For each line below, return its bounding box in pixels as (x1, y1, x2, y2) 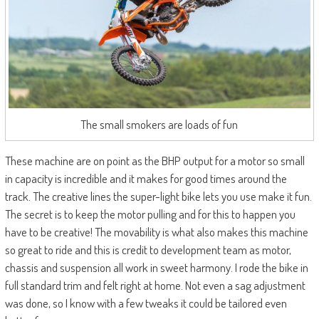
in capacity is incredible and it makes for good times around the (4, 171, 287, 187)
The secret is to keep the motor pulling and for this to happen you (4, 206, 296, 222)
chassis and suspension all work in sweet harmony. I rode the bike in (4, 260, 308, 276)
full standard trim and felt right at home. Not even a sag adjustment (4, 278, 305, 293)
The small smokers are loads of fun (80, 117, 239, 132)
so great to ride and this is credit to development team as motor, (4, 242, 291, 258)
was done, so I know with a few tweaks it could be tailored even (4, 296, 287, 311)
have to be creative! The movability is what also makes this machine (4, 224, 308, 240)
